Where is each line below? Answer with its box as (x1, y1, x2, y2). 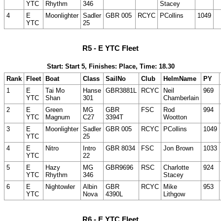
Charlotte (163, 164, 189, 172)
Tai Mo (45, 87, 65, 95)
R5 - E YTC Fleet (82, 43, 139, 52)
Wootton (163, 113, 187, 121)
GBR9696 (106, 164, 133, 172)
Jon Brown (163, 145, 193, 152)
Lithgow (163, 190, 185, 198)
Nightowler (45, 183, 75, 191)
